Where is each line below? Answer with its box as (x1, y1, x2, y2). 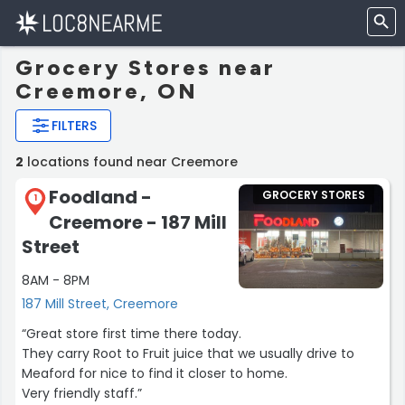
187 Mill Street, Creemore (22, 294, 178, 313)
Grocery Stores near (15, 54, 276, 80)
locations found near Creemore (24, 153, 238, 171)
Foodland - (49, 184, 152, 210)
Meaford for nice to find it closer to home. (22, 363, 287, 382)
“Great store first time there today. (22, 324, 241, 343)
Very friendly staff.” (22, 383, 142, 402)
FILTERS (52, 117, 97, 135)
